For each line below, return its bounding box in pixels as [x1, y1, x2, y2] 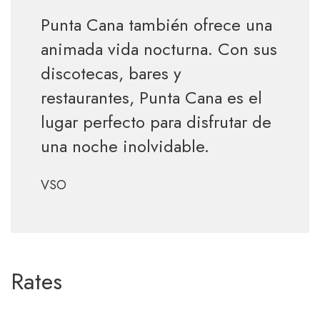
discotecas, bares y [40, 61, 181, 86]
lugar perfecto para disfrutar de [40, 109, 271, 134]
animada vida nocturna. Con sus [40, 36, 277, 61]
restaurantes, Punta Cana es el [40, 85, 262, 110]
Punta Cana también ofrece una [40, 12, 272, 37]
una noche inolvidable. [40, 134, 209, 159]
